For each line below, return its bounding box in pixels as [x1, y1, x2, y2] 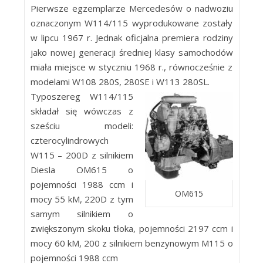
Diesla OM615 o [30, 164, 133, 176]
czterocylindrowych [30, 134, 109, 146]
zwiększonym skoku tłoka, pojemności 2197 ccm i [30, 222, 233, 234]
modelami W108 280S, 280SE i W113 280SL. [30, 76, 210, 87]
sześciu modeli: [30, 120, 133, 131]
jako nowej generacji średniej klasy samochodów [30, 46, 233, 58]
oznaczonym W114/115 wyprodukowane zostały [30, 17, 233, 29]
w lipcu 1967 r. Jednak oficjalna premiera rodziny [30, 32, 233, 43]
